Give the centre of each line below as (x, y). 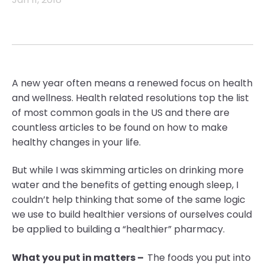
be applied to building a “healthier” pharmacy (117, 230)
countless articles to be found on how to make (120, 127)
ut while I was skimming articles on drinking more (131, 170)
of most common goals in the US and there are (121, 113)
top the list (224, 98)
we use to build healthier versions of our (104, 215)
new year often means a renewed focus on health (135, 83)
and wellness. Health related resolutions (105, 98)
